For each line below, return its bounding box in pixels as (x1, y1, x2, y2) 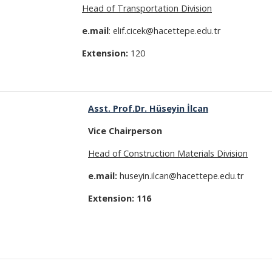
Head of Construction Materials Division (88, 148, 248, 159)
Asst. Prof (88, 103, 132, 114)
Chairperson (109, 125, 162, 137)
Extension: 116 (88, 192, 151, 204)
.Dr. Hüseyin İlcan (132, 103, 208, 114)
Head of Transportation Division (82, 2, 212, 14)
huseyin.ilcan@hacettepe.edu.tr (120, 170, 243, 182)
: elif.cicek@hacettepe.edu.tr (109, 25, 223, 36)
